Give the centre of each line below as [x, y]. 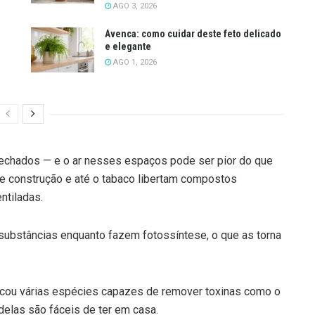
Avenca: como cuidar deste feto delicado [193, 33]
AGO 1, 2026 [134, 62]
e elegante [128, 46]
